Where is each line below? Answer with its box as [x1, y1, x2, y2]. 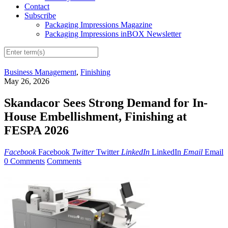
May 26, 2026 [4, 77, 49, 86]
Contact [24, 2, 49, 11]
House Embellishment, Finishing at [4, 110, 187, 124]
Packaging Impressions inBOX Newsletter [45, 30, 181, 39]
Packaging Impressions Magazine [45, 20, 152, 30]
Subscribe [24, 11, 56, 20]
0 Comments [4, 157, 45, 166]
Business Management [4, 68, 76, 77]
